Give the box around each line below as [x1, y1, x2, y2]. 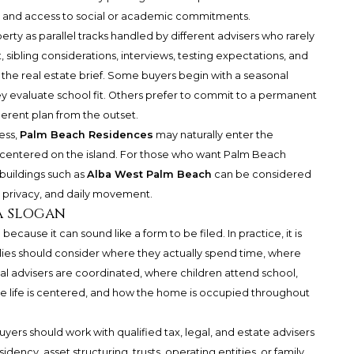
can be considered [211, 168, 311, 181]
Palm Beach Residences [19, 129, 153, 141]
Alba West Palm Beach [86, 168, 212, 181]
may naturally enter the [153, 129, 273, 141]
